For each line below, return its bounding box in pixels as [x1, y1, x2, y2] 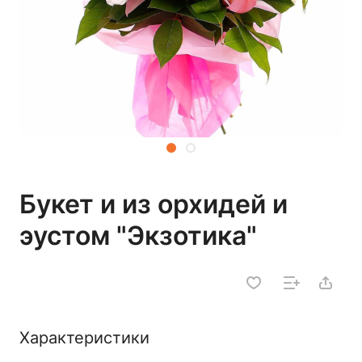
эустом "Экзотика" [19, 220, 257, 251]
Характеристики [19, 328, 149, 347]
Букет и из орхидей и [19, 188, 288, 220]
